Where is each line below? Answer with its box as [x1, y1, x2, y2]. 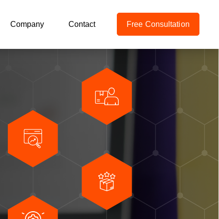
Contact [68, 20, 95, 28]
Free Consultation [127, 20, 190, 28]
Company [10, 20, 44, 28]
